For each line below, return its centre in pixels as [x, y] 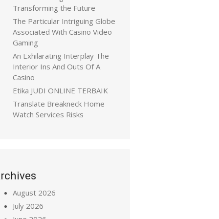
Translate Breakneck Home [59, 104]
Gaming [25, 43]
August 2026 [34, 193]
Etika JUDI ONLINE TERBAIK [60, 90]
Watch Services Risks [48, 114]
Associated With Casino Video [62, 32]
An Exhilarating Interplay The [61, 56]
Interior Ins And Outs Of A [56, 66]
